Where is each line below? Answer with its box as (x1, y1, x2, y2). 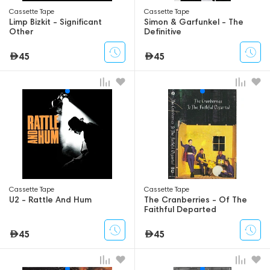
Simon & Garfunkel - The (144, 16, 243, 28)
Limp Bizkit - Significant (9, 16, 102, 28)
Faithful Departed (144, 204, 216, 215)
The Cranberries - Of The (144, 194, 247, 206)
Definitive (144, 26, 181, 37)
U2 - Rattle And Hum (9, 194, 92, 206)
